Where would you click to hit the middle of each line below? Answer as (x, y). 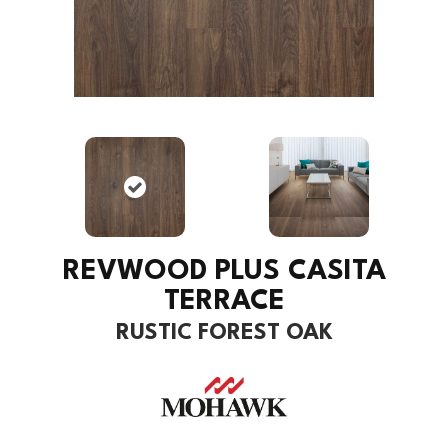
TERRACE (224, 302)
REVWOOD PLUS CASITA (224, 272)
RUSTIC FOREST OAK (224, 333)
